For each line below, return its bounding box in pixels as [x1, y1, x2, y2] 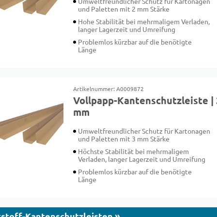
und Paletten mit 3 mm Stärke [78, 135, 170, 143]
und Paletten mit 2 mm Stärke [78, 5, 170, 13]
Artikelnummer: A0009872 [73, 85, 144, 93]
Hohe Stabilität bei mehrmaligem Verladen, [78, 18, 210, 26]
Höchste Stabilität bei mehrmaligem [78, 148, 189, 155]
